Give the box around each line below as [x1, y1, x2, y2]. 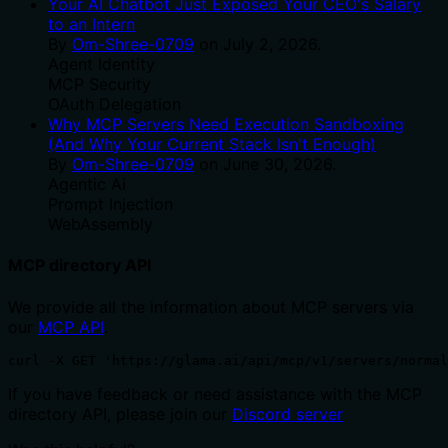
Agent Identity [48, 54, 155, 75]
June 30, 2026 [223, 154, 332, 175]
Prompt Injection [48, 194, 173, 215]
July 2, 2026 [223, 34, 317, 55]
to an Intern [48, 14, 135, 35]
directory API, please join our [8, 403, 227, 424]
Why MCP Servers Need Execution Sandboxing [48, 114, 404, 135]
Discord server [232, 403, 343, 424]
